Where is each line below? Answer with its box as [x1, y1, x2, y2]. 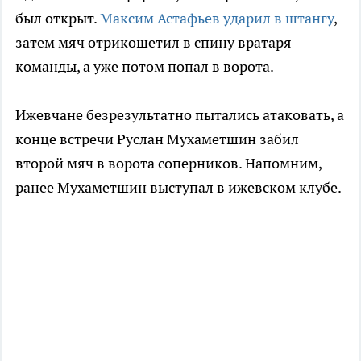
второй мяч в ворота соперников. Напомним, [15, 153, 322, 172]
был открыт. [15, 8, 100, 27]
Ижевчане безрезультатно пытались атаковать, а [15, 105, 344, 124]
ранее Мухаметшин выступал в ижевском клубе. [15, 177, 342, 197]
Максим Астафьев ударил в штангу [100, 8, 334, 27]
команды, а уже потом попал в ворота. [15, 56, 274, 76]
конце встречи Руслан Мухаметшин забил [15, 129, 299, 148]
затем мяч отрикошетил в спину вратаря [15, 32, 292, 52]
